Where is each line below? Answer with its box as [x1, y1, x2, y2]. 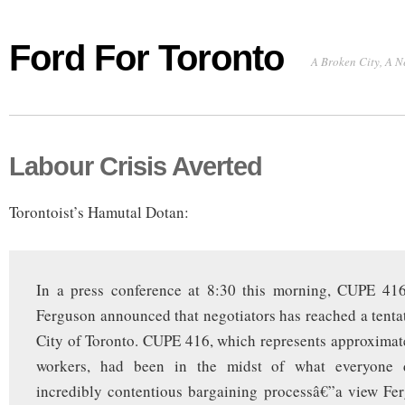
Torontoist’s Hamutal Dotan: [9, 202, 189, 223]
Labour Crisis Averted [9, 152, 262, 182]
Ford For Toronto [9, 38, 284, 79]
